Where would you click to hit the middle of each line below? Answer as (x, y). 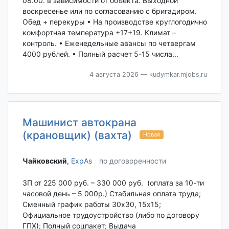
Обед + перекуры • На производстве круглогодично (114, 21)
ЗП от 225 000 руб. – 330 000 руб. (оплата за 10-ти (113, 182)
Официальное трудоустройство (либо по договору (111, 215)
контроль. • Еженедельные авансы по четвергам (109, 43)
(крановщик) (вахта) (77, 135)
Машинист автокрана (79, 122)
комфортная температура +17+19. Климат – (99, 32)
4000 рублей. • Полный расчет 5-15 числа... (100, 54)
